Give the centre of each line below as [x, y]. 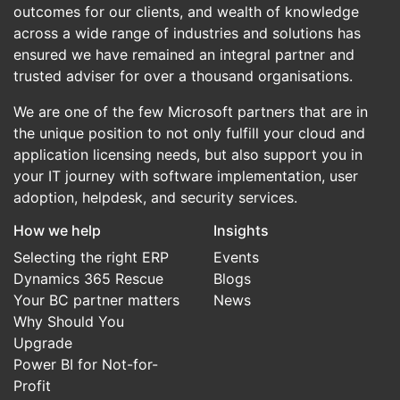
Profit [32, 386]
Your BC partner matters [96, 300]
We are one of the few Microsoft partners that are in [191, 112]
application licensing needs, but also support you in [188, 155]
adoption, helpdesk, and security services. [155, 198]
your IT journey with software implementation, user [186, 176]
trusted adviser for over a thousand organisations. [183, 76]
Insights [241, 231]
